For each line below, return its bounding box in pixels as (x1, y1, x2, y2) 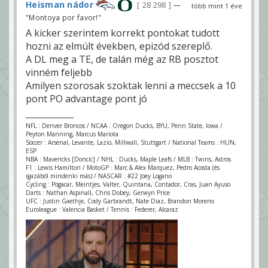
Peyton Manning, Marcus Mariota (26, 129, 118, 138)
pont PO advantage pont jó (26, 92, 147, 105)
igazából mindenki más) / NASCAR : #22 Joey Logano (26, 171, 172, 180)
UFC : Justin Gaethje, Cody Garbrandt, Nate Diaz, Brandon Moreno (26, 196, 214, 205)
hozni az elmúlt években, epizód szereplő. (26, 39, 212, 53)
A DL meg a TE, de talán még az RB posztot (26, 52, 218, 66)
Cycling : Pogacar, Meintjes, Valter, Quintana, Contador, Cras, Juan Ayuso (26, 179, 230, 188)
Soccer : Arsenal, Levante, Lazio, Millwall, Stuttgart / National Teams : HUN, (26, 138, 236, 147)
